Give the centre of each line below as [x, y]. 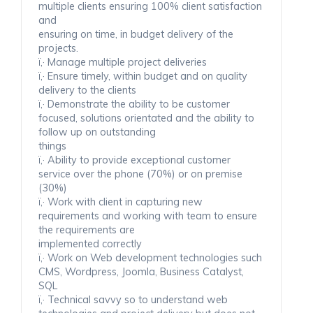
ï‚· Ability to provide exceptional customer [134, 160]
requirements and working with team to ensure [148, 216]
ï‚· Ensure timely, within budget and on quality [143, 76]
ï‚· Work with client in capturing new [121, 202]
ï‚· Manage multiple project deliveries [123, 62]
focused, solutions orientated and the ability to [146, 118]
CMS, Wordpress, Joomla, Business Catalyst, [141, 271]
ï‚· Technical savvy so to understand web [133, 299]
